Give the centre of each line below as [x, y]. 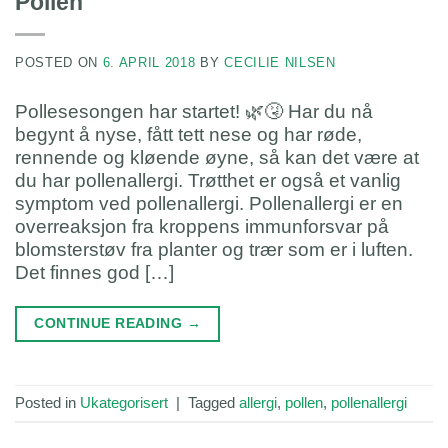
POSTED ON [59, 63]
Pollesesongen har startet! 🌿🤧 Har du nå [194, 112]
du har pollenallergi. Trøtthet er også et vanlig [208, 181]
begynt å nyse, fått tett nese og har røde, [188, 135]
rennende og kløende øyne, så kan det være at [217, 158]
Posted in [47, 402]
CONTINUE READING [110, 322]
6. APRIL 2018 [149, 63]
